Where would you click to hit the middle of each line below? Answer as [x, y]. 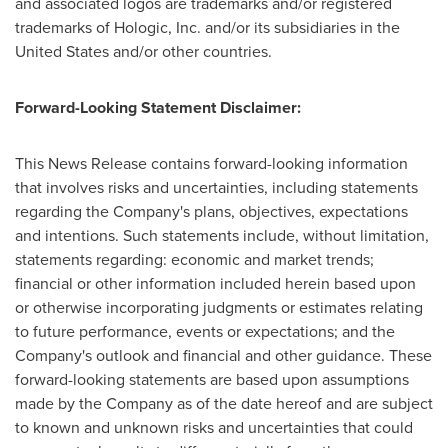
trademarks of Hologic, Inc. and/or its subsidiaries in [196, 27]
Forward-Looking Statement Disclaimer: [158, 107]
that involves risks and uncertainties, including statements [216, 187]
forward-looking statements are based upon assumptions [212, 379]
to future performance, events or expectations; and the [205, 331]
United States [62, 51]
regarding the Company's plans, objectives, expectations [211, 211]
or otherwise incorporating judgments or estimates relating [219, 307]
